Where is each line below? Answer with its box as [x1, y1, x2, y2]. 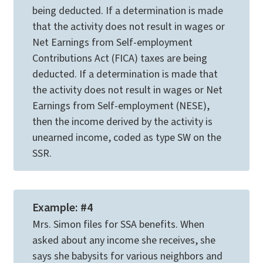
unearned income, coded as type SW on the [32, 130, 221, 145]
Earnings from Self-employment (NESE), [32, 98, 210, 113]
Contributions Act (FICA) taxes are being [32, 50, 207, 66]
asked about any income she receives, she [32, 232, 215, 248]
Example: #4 [32, 199, 93, 216]
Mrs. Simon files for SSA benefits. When [32, 217, 204, 232]
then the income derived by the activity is [32, 114, 213, 129]
